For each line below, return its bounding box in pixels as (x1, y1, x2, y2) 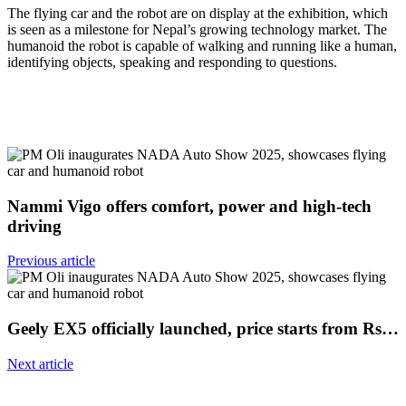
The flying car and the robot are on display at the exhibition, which (7, 5, 388, 21)
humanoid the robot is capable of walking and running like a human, (7, 37, 397, 53)
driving (7, 216, 62, 236)
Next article (7, 355, 73, 372)
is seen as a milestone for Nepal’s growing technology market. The (7, 21, 387, 37)
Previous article (7, 253, 95, 269)
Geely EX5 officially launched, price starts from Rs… (7, 318, 399, 338)
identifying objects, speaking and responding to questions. (7, 53, 337, 70)
